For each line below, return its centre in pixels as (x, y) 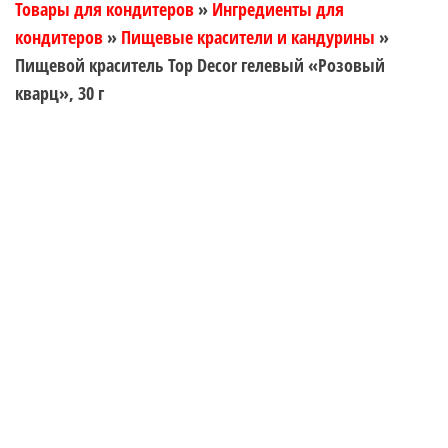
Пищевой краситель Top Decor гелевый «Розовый (200, 65)
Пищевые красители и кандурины (248, 37)
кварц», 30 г (59, 93)
